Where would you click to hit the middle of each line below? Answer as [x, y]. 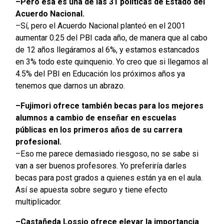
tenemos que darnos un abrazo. [70, 86]
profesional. [38, 142]
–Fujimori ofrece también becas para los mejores [109, 106]
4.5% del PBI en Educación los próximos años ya [100, 74]
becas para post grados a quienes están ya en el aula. [109, 178]
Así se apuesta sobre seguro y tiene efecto [91, 190]
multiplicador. [38, 202]
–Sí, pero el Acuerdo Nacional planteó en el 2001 [100, 26]
